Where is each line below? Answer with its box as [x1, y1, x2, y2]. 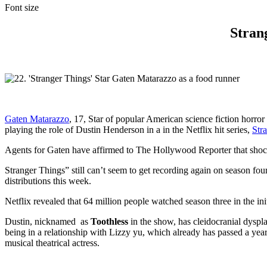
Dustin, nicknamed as [5, 216, 91, 227]
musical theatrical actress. [5, 238, 100, 249]
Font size [5, 2, 39, 13]
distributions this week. [5, 176, 91, 187]
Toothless [91, 216, 131, 227]
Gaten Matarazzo [5, 114, 69, 125]
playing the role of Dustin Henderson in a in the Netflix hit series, [5, 125, 252, 135]
